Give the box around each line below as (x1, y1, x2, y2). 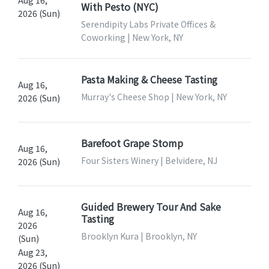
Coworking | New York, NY (80, 31, 183, 43)
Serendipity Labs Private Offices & (80, 17, 216, 30)
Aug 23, (18, 246, 47, 258)
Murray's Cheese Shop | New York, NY (80, 90, 227, 103)
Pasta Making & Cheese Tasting (80, 71, 217, 86)
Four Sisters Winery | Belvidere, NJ (80, 154, 217, 166)
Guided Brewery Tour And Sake (80, 199, 221, 214)
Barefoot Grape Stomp (80, 135, 183, 150)
